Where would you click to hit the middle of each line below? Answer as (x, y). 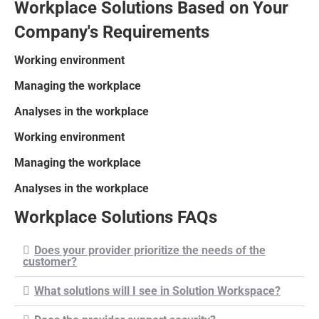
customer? (50, 262)
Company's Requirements (112, 32)
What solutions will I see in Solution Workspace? (157, 291)
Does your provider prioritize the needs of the (150, 251)
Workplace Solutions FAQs (116, 218)
